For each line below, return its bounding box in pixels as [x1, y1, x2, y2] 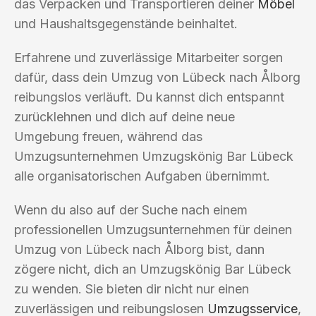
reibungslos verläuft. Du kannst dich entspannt [14, 89, 284, 104]
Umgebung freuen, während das [14, 128, 202, 144]
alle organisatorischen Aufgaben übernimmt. [14, 168, 270, 183]
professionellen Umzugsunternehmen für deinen [14, 221, 292, 237]
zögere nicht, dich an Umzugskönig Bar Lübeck [14, 261, 291, 276]
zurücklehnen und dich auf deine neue [14, 109, 235, 124]
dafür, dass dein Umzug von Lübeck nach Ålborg [14, 69, 300, 85]
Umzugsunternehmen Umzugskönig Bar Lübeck [14, 148, 293, 164]
